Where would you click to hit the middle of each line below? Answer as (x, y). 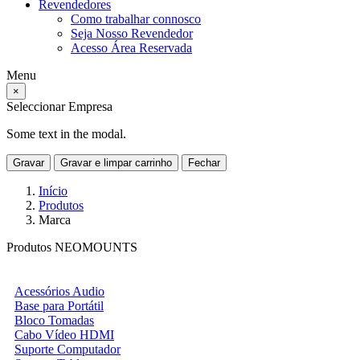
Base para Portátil (59, 306)
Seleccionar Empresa (59, 106)
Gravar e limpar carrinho (116, 163)
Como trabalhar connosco (136, 19)
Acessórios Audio (59, 291)
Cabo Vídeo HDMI (64, 335)
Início (53, 191)
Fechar (204, 163)
